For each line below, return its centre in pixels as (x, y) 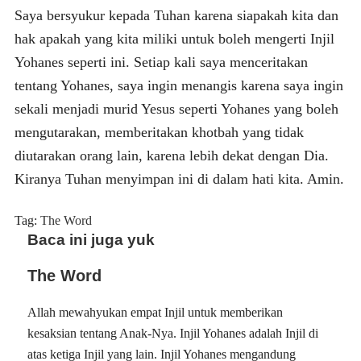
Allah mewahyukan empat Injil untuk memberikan (156, 312)
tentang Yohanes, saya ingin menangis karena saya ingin (178, 85)
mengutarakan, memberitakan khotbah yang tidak (159, 132)
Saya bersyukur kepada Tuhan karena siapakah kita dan (176, 15)
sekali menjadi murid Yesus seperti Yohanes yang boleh (176, 108)
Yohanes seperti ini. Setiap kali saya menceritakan (161, 62)
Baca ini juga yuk (91, 239)
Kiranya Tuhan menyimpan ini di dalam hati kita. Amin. (179, 178)
